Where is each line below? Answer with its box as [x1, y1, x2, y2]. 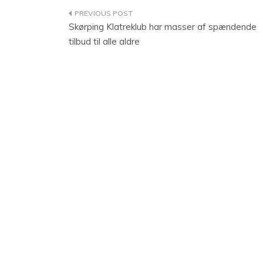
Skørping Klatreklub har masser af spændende [69, 21, 257, 32]
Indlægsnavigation [68, 8, 199, 23]
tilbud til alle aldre [69, 36, 140, 47]
